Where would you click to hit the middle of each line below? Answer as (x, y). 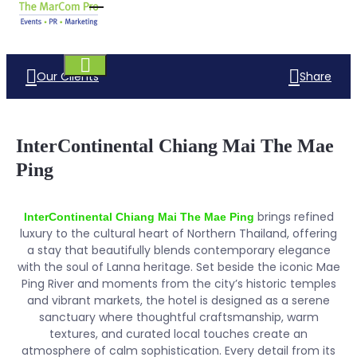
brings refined (294, 216)
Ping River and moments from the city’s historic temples (178, 283)
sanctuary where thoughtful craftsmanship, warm (178, 317)
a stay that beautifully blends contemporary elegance (178, 250)
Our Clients (68, 76)
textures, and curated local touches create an (178, 333)
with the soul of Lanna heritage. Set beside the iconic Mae (178, 267)
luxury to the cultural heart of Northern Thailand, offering (178, 233)
